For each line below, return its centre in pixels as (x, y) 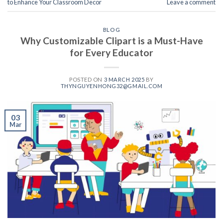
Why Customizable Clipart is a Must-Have (111, 41)
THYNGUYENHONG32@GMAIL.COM (111, 86)
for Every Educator (111, 53)
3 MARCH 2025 (124, 80)
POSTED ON (86, 80)
